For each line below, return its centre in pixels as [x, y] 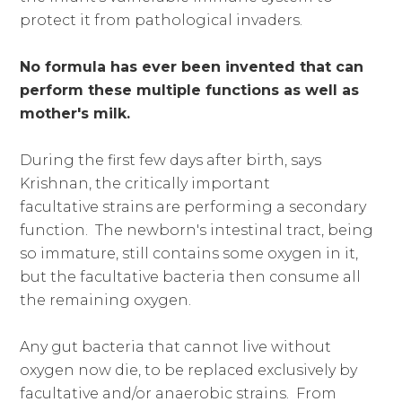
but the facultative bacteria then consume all [191, 276]
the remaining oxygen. [106, 300]
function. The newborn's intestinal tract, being [197, 230]
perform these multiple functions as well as [190, 90]
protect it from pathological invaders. [162, 20]
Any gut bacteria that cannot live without [176, 346]
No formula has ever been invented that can [192, 66]
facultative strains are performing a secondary [193, 206]
